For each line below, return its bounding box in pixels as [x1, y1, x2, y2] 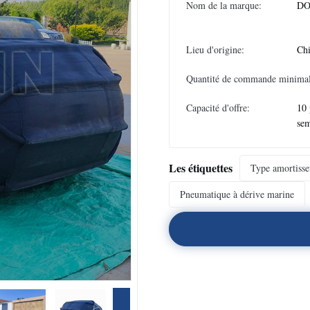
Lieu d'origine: [186, 43, 244, 56]
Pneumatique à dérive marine [180, 188, 294, 201]
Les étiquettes [169, 160, 232, 176]
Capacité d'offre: [186, 101, 250, 114]
